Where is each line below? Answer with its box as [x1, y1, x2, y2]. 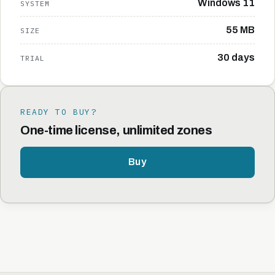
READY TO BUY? [20, 106, 97, 117]
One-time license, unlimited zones [20, 123, 212, 137]
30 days [217, 52, 255, 63]
